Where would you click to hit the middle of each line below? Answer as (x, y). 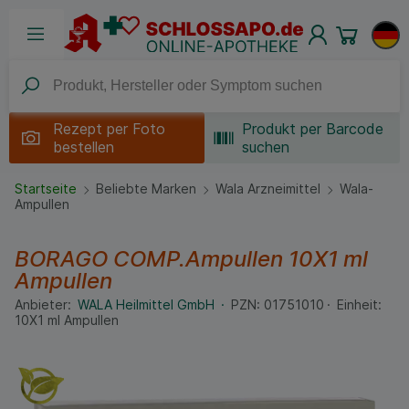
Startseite (46, 189)
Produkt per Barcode (313, 128)
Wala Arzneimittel (268, 189)
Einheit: (359, 304)
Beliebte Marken (146, 189)
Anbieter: (43, 304)
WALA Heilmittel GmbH (147, 304)
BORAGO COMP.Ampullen (152, 259)
